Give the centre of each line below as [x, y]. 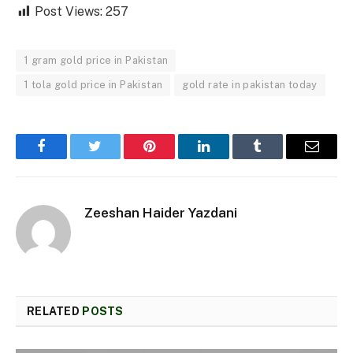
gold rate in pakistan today [250, 84]
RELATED [55, 311]
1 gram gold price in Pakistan [96, 60]
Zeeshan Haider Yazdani [161, 212]
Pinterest [173, 158]
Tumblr [277, 158]
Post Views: [69, 11]
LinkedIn [228, 158]
